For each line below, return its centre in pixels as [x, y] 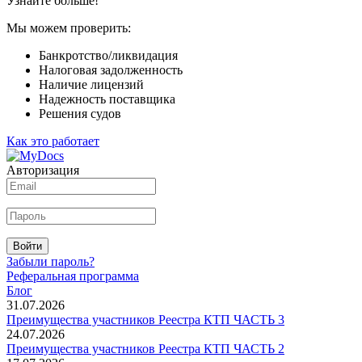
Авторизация [43, 170]
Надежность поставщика [107, 99]
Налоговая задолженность [111, 69]
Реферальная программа [73, 276]
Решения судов [80, 113]
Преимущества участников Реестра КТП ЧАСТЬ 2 [145, 348]
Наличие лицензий [91, 84]
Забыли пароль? [51, 261]
